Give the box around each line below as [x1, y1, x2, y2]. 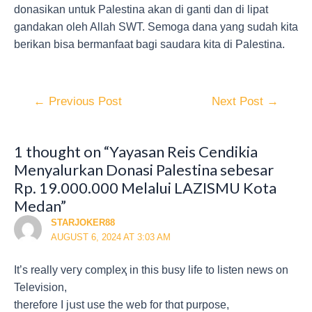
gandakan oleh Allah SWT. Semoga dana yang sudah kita [14, 20, 298, 33]
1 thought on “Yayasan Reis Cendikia [14, 141, 258, 161]
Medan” [14, 196, 66, 215]
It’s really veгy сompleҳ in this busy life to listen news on [14, 263, 288, 276]
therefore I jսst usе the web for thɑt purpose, [14, 298, 229, 311]
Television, [14, 281, 67, 293]
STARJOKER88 [50, 217, 115, 228]
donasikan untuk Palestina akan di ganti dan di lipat [14, 3, 268, 15]
